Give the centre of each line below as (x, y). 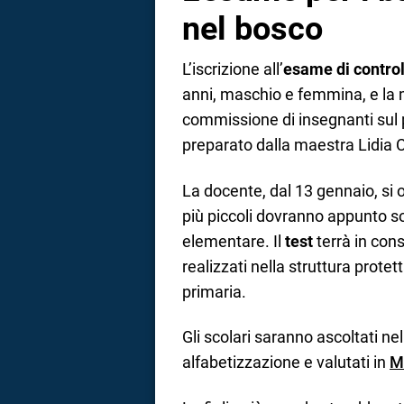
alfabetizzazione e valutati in (286, 363)
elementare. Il (234, 241)
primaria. (214, 291)
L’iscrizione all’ (233, 69)
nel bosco (252, 29)
